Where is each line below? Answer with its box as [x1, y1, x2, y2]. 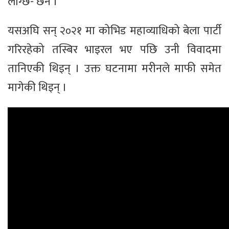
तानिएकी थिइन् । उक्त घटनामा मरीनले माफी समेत [8, 59, 221, 79]
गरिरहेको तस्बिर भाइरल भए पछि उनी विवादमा [8, 40, 221, 60]
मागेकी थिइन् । [8, 78, 67, 98]
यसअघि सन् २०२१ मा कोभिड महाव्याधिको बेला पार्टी [8, 21, 221, 41]
